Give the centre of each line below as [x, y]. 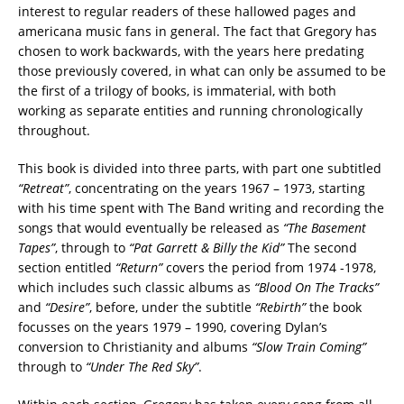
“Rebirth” [280, 308]
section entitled [67, 268]
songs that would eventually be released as [151, 228]
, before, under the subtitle [172, 308]
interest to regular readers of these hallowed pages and [187, 12]
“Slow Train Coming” [309, 347]
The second [321, 248]
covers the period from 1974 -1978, [269, 268]
